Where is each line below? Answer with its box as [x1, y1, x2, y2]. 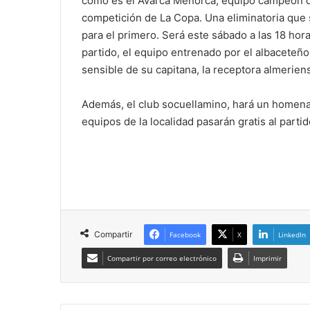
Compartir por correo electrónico [107, 253, 217, 263]
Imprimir [253, 253, 282, 263]
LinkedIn [278, 229, 306, 239]
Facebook [170, 229, 201, 239]
